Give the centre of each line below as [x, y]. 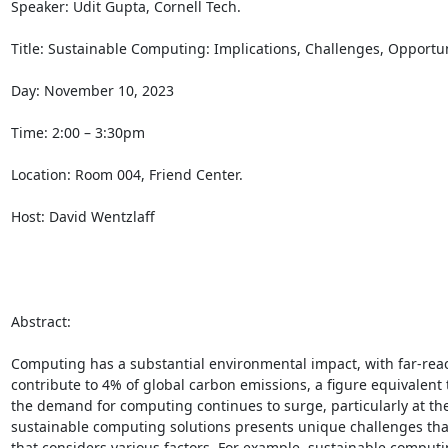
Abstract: [42, 321]
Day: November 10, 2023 [94, 90]
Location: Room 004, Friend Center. [128, 174]
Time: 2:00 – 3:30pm [79, 132]
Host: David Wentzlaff [84, 216]
